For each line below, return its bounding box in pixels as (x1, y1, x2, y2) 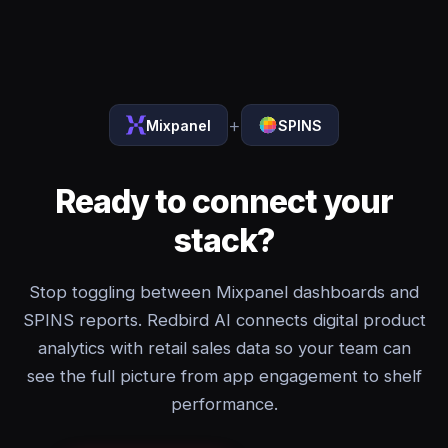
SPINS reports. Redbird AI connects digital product (22, 310, 426, 330)
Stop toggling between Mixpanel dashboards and (29, 282, 419, 302)
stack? (173, 221, 275, 260)
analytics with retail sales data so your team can (37, 338, 411, 358)
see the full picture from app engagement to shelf (26, 366, 422, 386)
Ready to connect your (54, 182, 394, 221)
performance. (170, 394, 278, 414)
